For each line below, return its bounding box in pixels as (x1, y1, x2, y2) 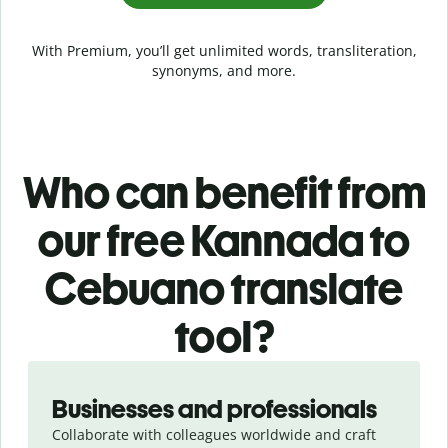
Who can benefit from (22, 165, 426, 219)
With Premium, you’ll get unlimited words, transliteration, (31, 40, 417, 60)
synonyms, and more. (152, 60, 296, 80)
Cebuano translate (45, 261, 403, 315)
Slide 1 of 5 (15, 360, 89, 380)
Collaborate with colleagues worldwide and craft (52, 424, 376, 444)
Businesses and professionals (52, 392, 377, 425)
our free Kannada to (38, 213, 410, 267)
